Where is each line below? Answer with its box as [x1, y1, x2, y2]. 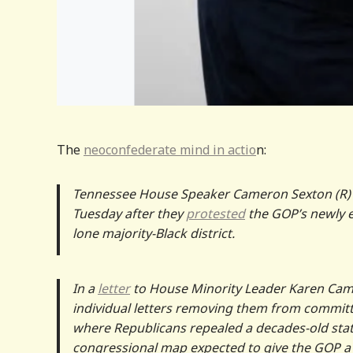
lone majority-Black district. [72, 225, 235, 243]
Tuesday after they [72, 205, 186, 223]
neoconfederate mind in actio [84, 141, 256, 159]
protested [186, 205, 245, 223]
